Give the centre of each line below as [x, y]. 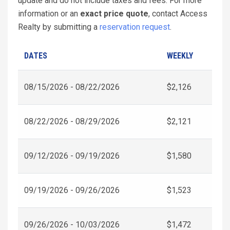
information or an [49, 13]
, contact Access [178, 13]
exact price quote [114, 13]
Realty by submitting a [59, 27]
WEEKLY [180, 55]
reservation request [135, 27]
